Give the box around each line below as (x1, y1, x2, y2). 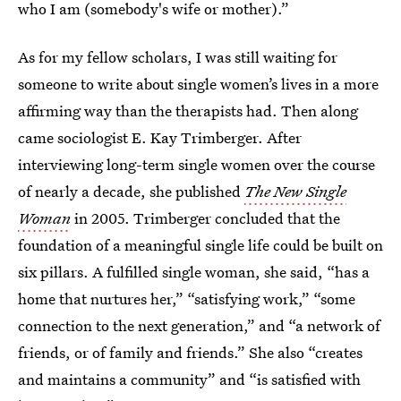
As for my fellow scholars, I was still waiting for (18, 47, 337, 67)
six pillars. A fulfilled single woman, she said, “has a (18, 261, 370, 282)
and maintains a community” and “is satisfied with (18, 369, 361, 389)
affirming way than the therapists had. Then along (18, 100, 358, 121)
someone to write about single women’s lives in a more (18, 73, 379, 94)
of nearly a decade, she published (18, 181, 244, 201)
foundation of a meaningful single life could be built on (18, 235, 383, 255)
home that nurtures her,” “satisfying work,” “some (18, 288, 355, 309)
